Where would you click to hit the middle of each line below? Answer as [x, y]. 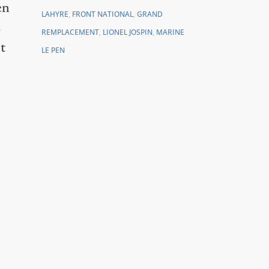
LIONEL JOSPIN [127, 32]
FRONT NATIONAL [102, 14]
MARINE [170, 32]
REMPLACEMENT [70, 32]
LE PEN [53, 50]
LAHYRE [55, 14]
